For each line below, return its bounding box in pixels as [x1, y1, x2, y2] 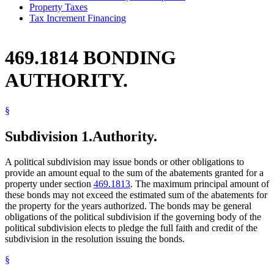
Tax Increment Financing [29, 12, 126, 23]
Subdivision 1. [5, 128, 92, 144]
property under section [5, 179, 94, 190]
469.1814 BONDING [5, 46, 176, 69]
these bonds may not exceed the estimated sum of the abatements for [5, 190, 267, 201]
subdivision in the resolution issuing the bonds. [5, 234, 185, 245]
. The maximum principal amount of [130, 179, 269, 190]
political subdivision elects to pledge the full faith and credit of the [5, 223, 257, 234]
